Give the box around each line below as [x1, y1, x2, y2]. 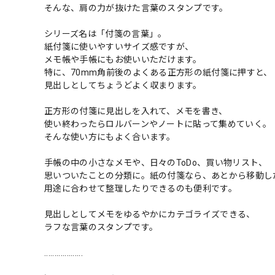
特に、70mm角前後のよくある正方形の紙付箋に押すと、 [44, 67, 273, 77]
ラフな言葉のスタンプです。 [44, 222, 158, 232]
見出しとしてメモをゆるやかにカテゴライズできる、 [44, 209, 255, 219]
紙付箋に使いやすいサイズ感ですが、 [44, 41, 194, 52]
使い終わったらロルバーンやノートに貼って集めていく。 [44, 118, 272, 129]
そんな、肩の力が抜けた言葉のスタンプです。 [44, 2, 228, 13]
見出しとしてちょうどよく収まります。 [44, 80, 202, 90]
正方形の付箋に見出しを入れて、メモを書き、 [44, 106, 228, 116]
